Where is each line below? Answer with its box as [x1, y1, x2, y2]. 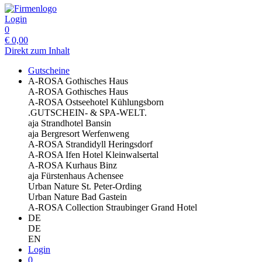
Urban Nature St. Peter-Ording [28, 181, 142, 191]
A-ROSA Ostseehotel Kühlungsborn [28, 97, 164, 107]
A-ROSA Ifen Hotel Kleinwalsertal [28, 150, 158, 160]
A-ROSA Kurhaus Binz [28, 160, 117, 170]
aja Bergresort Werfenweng [28, 129, 129, 139]
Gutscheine [28, 65, 70, 75]
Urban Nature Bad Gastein [28, 192, 127, 202]
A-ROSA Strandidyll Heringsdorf [28, 139, 153, 149]
